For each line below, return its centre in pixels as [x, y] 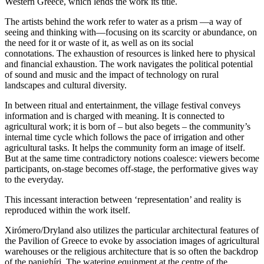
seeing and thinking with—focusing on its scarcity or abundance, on [131, 32]
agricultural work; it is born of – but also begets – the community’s [128, 127]
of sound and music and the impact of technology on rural [112, 75]
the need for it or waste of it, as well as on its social [99, 43]
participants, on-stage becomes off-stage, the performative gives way [131, 169]
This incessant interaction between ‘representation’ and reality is [123, 200]
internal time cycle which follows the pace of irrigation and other [124, 137]
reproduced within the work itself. [67, 210]
